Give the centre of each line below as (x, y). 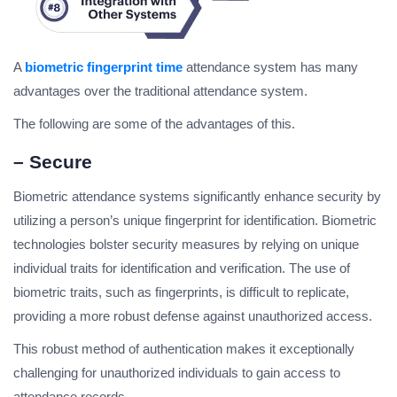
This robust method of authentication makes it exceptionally (184, 349)
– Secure (53, 162)
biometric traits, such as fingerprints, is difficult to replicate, (181, 292)
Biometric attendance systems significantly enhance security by (197, 197)
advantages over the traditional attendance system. (160, 91)
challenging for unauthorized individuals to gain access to (177, 373)
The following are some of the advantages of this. (154, 124)
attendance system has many (270, 67)
